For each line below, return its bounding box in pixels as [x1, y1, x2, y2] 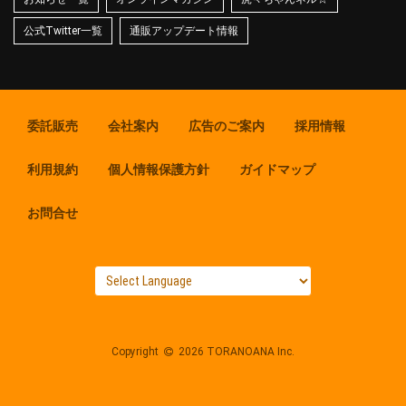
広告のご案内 [188, 118, 265, 133]
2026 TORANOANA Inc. [175, 344, 295, 358]
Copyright [111, 344, 162, 358]
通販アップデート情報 [130, 24, 238, 37]
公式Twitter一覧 [24, 24, 102, 37]
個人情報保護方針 [108, 161, 209, 177]
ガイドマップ [239, 161, 315, 177]
